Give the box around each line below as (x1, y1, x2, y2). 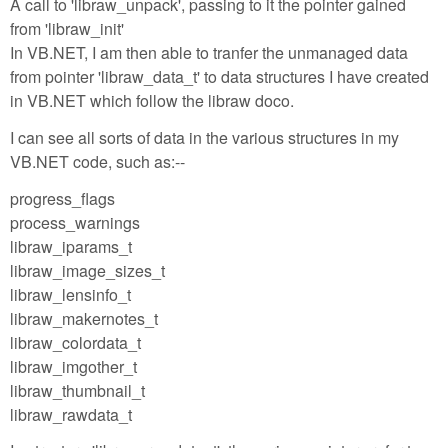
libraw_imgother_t (10, 354, 137, 378)
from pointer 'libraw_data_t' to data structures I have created (10, 64, 429, 88)
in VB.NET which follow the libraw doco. (10, 88, 294, 112)
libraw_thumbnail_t (10, 378, 145, 402)
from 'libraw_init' (10, 16, 124, 40)
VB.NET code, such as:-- (10, 149, 185, 173)
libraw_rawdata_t (10, 402, 132, 426)
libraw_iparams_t (10, 234, 132, 258)
